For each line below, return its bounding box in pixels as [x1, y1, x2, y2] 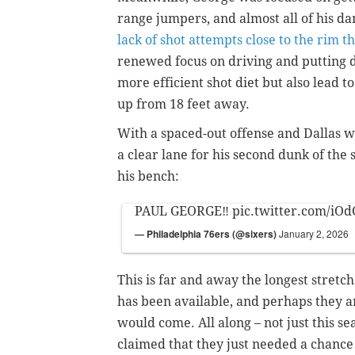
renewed [117, 53, 172, 69]
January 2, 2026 [279, 226, 349, 240]
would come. [117, 315, 198, 330]
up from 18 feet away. [117, 96, 250, 112]
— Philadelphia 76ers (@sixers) [135, 226, 279, 241]
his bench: [117, 168, 179, 184]
